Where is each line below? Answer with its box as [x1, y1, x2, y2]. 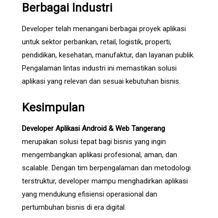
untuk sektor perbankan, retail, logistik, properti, [22, 37, 171, 46]
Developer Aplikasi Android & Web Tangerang [22, 124, 165, 133]
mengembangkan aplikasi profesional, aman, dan [22, 150, 177, 159]
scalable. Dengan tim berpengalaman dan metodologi [22, 163, 191, 172]
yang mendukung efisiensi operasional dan [22, 189, 157, 199]
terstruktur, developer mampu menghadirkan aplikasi [22, 176, 188, 185]
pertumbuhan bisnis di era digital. [22, 202, 126, 212]
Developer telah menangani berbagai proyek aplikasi [22, 24, 186, 33]
